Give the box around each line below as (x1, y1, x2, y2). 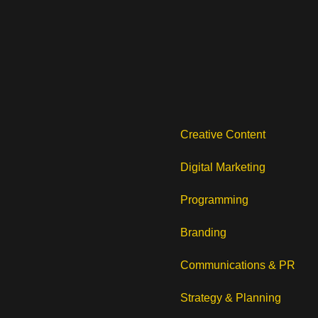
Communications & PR (180, 258, 295, 271)
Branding (180, 226, 226, 238)
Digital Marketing (180, 160, 265, 173)
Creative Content (180, 128, 265, 141)
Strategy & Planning (180, 291, 281, 304)
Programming (180, 193, 248, 206)
